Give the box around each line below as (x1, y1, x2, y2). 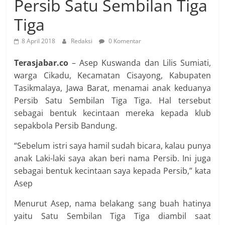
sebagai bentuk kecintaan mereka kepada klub (14, 107, 211, 119)
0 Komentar (107, 37, 142, 45)
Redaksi (71, 37, 94, 45)
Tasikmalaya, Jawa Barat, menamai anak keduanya (14, 82, 211, 93)
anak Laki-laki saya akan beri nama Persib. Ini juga (14, 153, 211, 164)
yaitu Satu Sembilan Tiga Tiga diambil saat (14, 210, 211, 221)
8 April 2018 (22, 37, 56, 45)
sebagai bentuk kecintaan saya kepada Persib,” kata (14, 165, 211, 176)
